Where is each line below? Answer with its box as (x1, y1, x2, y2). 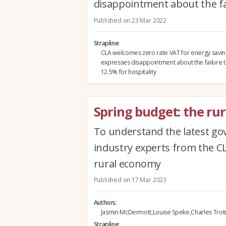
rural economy (93, 156, 161, 171)
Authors (93, 198, 116, 207)
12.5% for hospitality (100, 68, 156, 76)
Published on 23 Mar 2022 (93, 16, 166, 25)
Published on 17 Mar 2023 (93, 175, 166, 184)
